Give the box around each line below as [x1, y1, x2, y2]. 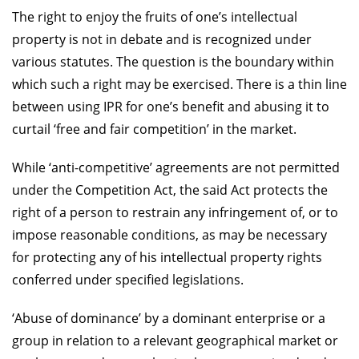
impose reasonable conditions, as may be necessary [12, 225, 327, 244]
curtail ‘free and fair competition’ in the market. [12, 119, 296, 138]
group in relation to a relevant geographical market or [12, 331, 338, 349]
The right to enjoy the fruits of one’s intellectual [12, 7, 297, 26]
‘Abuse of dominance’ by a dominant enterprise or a [12, 309, 325, 327]
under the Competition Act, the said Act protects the [12, 180, 328, 199]
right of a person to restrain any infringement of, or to [12, 203, 338, 221]
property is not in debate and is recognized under [12, 30, 312, 48]
